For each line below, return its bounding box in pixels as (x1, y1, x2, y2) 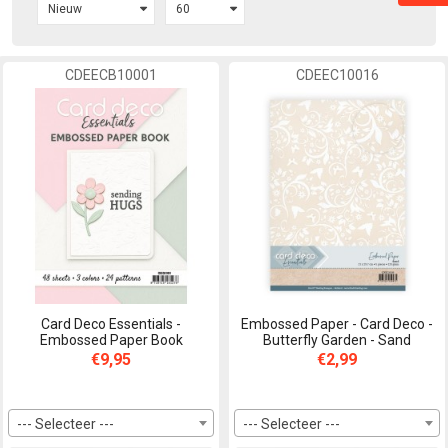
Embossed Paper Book (39, 332, 183, 348)
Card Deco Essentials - (41, 316, 181, 332)
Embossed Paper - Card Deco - (241, 316, 433, 332)
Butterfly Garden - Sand (263, 332, 411, 348)
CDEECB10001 (65, 67, 157, 83)
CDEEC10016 (295, 67, 379, 83)
